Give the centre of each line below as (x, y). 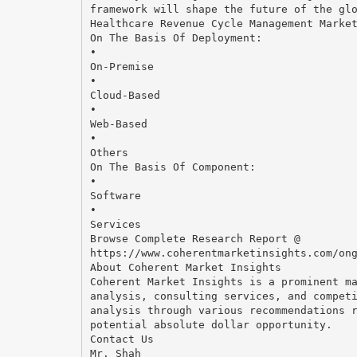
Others (109, 152)
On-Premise (122, 66)
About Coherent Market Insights (185, 267)
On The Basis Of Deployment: (176, 37)
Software (115, 195)
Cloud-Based (125, 95)
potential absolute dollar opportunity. (211, 324)
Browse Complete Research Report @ (195, 238)
